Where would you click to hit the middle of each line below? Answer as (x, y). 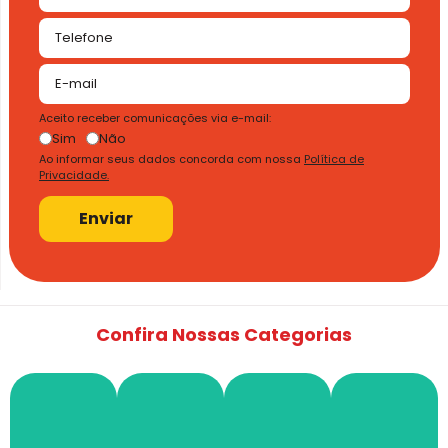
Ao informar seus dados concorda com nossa (171, 158)
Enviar (106, 218)
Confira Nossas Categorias (224, 334)
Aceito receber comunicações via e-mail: (155, 117)
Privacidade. (74, 174)
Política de (334, 158)
